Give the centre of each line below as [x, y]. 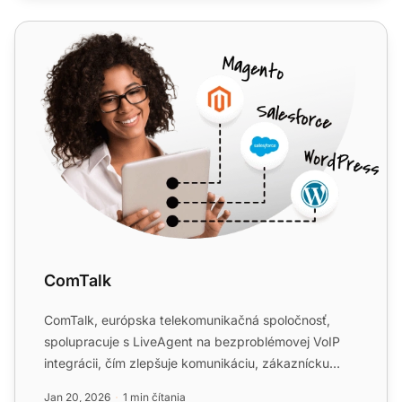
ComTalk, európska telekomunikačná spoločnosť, [187, 320]
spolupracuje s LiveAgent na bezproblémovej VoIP [192, 342]
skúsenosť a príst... [99, 385]
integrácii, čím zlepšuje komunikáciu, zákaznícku [187, 363]
